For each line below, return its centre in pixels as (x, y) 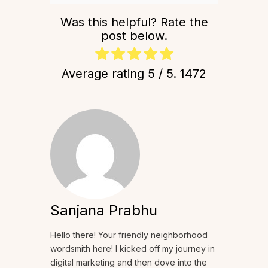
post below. (134, 36)
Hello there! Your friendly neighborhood (129, 235)
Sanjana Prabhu (104, 211)
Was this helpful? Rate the (134, 22)
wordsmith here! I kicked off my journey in (133, 249)
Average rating (105, 74)
